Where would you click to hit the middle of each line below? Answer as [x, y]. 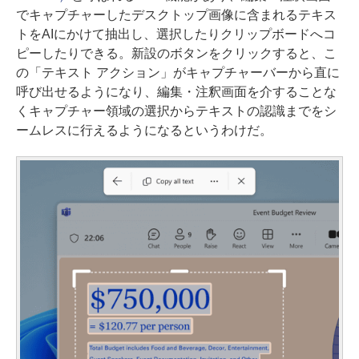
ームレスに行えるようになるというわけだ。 [144, 130]
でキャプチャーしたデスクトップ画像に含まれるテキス [176, 14]
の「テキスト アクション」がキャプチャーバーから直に [178, 72]
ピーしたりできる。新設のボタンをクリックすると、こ [176, 53]
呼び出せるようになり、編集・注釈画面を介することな [176, 91]
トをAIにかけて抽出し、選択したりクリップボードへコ [176, 34]
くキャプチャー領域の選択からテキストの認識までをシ [176, 111]
